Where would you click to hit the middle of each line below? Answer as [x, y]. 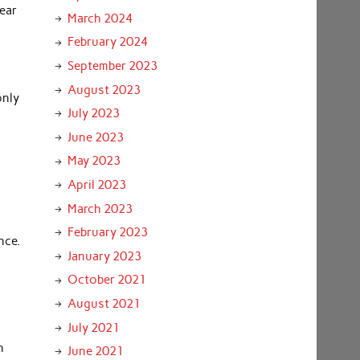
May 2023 [94, 161]
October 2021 [106, 280]
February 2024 [107, 42]
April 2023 [96, 185]
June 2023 [95, 137]
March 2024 [100, 18]
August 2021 [104, 304]
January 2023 [104, 256]
